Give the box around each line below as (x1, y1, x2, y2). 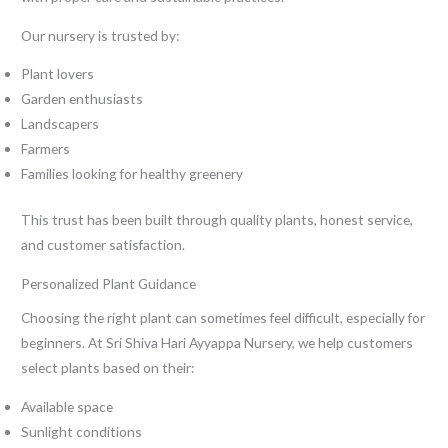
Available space (21, 397, 114, 415)
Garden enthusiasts (21, 90, 144, 108)
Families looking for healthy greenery (21, 165, 244, 183)
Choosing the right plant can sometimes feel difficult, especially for (21, 309, 426, 327)
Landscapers (21, 115, 100, 133)
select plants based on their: (21, 359, 195, 377)
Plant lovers (21, 65, 95, 83)
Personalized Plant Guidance (21, 274, 197, 292)
